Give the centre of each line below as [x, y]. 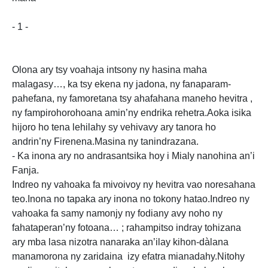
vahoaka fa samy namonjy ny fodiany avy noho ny [117, 213]
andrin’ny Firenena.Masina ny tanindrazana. [105, 141]
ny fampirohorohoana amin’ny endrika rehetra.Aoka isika [132, 113]
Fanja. [25, 170]
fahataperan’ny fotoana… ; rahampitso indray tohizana [127, 228]
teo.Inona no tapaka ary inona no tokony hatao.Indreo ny [131, 199]
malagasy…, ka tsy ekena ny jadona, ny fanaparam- [121, 84]
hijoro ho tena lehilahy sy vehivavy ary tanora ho [114, 127]
